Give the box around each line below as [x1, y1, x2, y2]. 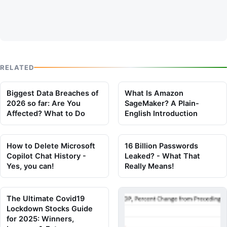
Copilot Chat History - [7, 151, 86, 161]
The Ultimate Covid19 [7, 194, 85, 203]
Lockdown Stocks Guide [7, 204, 93, 213]
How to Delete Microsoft [7, 141, 95, 150]
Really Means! [125, 161, 174, 171]
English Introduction [125, 108, 198, 118]
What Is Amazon [125, 88, 183, 98]
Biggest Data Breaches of [7, 88, 98, 98]
